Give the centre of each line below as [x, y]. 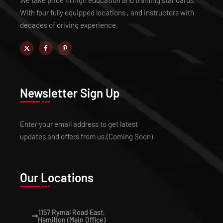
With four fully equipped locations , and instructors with [107, 12]
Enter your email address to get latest [79, 124]
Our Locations [57, 177]
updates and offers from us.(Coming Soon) [86, 136]
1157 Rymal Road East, [72, 212]
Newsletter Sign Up [70, 93]
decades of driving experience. [69, 25]
